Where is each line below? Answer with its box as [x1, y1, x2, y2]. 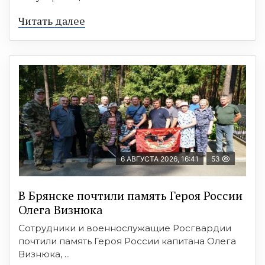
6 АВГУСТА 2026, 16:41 [121, 154, 199, 163]
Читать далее [18, 14, 85, 28]
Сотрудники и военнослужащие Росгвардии [18, 222, 231, 234]
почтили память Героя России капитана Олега [18, 235, 236, 247]
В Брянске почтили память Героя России [18, 188, 243, 203]
